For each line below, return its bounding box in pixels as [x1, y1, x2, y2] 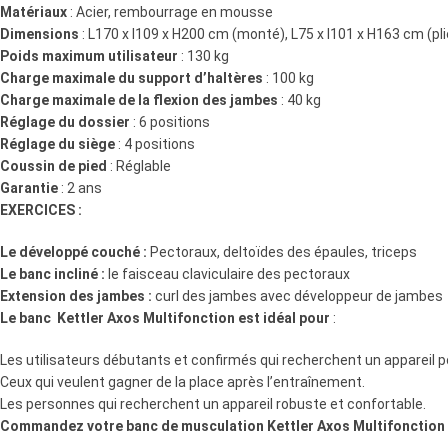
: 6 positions [130, 114, 210, 130]
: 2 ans [58, 180, 102, 196]
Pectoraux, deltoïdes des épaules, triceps [147, 244, 417, 260]
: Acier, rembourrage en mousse [67, 4, 273, 20]
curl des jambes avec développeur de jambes [152, 288, 443, 304]
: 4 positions [115, 136, 195, 152]
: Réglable [107, 158, 171, 174]
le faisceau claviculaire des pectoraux [105, 266, 350, 282]
